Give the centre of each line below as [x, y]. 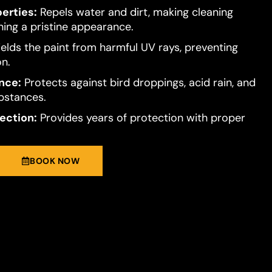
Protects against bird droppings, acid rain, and [138, 83]
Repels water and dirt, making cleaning [135, 12]
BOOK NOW [55, 161]
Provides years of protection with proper [141, 118]
